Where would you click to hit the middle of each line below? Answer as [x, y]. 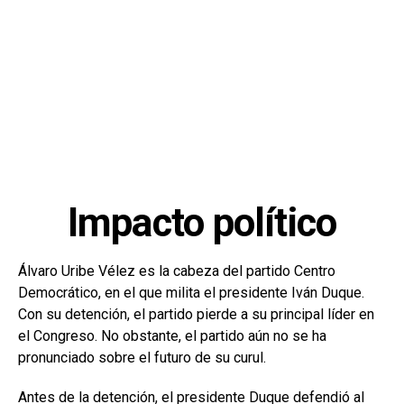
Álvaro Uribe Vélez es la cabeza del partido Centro [177, 271]
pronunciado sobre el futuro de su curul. [142, 357]
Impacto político [202, 222]
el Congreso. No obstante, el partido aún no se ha [172, 335]
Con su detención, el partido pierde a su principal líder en [196, 314]
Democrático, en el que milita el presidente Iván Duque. [191, 292]
